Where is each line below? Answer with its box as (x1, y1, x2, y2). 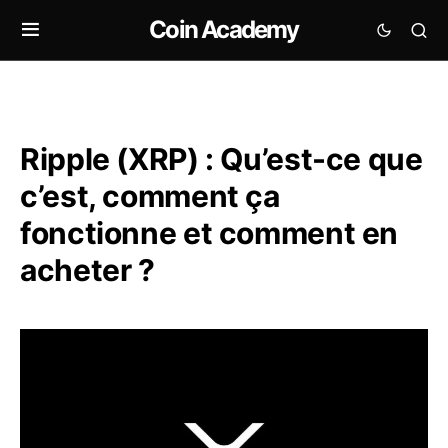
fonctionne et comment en (20, 215, 398, 251)
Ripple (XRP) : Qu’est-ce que (20, 141, 423, 177)
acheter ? (20, 252, 155, 288)
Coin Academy (149, 15, 299, 44)
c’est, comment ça (20, 178, 280, 214)
